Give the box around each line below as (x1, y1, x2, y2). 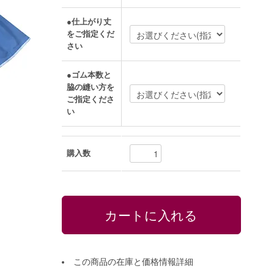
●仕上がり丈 (67, 17, 112, 27)
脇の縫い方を (67, 83, 115, 92)
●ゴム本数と (67, 70, 112, 80)
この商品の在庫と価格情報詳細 (73, 256, 194, 267)
